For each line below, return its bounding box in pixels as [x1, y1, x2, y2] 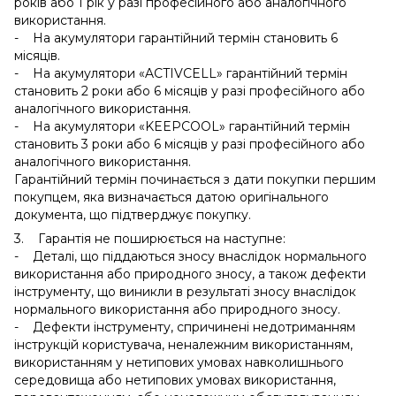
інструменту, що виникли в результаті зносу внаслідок [14, 283, 356, 300]
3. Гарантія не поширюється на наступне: [14, 230, 286, 247]
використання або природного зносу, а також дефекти [14, 265, 366, 282]
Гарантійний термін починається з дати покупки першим [14, 171, 376, 187]
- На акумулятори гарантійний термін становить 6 [14, 29, 338, 46]
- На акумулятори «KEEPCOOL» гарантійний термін [14, 118, 350, 134]
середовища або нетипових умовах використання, [14, 371, 336, 388]
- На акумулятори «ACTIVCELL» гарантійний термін [14, 65, 347, 81]
